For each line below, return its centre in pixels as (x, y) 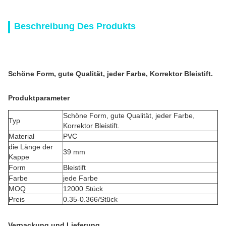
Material (21, 136)
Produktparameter (39, 98)
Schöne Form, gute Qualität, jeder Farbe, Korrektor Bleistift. (110, 74)
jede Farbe (80, 178)
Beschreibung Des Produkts (75, 26)
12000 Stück (83, 189)
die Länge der (31, 147)
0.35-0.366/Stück (90, 199)
